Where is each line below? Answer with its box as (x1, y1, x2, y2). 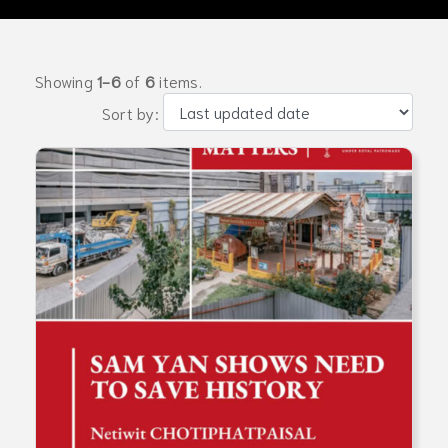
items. (155, 69, 202, 91)
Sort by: (101, 101, 163, 123)
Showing (35, 69, 97, 91)
